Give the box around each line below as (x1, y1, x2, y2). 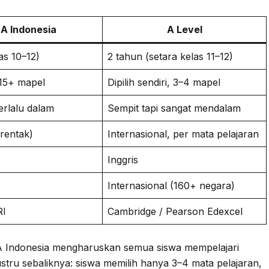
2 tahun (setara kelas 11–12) (107, 50, 233, 62)
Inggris (107, 154, 138, 166)
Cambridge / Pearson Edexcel (107, 205, 243, 217)
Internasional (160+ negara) (107, 180, 235, 192)
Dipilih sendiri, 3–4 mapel (107, 76, 220, 88)
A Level (166, 23, 202, 35)
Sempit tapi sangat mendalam (107, 102, 241, 114)
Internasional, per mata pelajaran (107, 128, 259, 140)
